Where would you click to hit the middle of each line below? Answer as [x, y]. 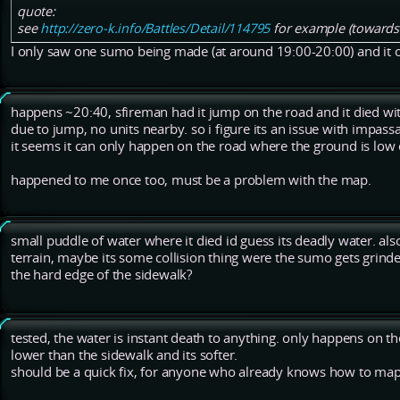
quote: [36, 12]
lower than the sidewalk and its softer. [125, 355]
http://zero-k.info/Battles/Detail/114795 [155, 29]
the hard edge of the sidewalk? [102, 275]
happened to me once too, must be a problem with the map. [191, 180]
